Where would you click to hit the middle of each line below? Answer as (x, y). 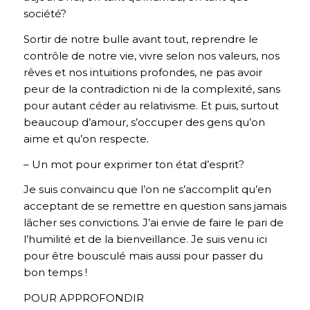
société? (45, 13)
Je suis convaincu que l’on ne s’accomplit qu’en (147, 190)
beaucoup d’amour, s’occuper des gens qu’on (144, 122)
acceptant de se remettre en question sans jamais (155, 206)
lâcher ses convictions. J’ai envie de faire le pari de (153, 223)
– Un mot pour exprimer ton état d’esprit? (134, 164)
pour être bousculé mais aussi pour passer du (143, 256)
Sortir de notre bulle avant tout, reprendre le (140, 39)
